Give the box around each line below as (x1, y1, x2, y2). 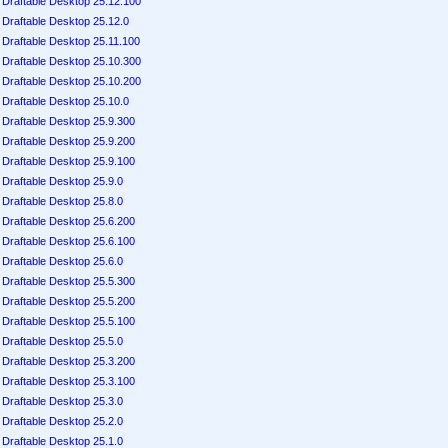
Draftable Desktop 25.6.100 (2, 235, 135, 247)
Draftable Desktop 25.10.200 (2, 75, 141, 87)
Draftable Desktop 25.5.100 (2, 315, 135, 327)
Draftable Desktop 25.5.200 (2, 295, 135, 307)
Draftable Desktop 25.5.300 (2, 275, 135, 287)
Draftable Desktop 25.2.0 (2, 415, 123, 427)
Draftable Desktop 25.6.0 (2, 255, 123, 267)
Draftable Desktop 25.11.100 (2, 35, 140, 47)
